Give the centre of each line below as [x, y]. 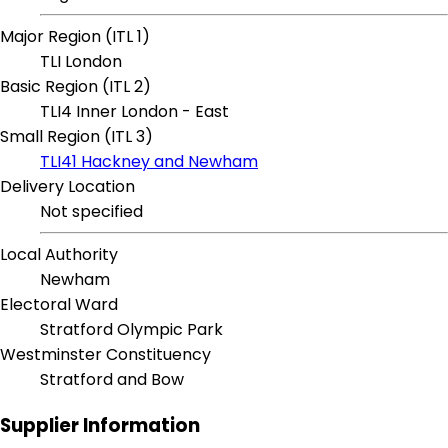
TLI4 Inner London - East [134, 112]
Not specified [91, 212]
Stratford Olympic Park [131, 330]
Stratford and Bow [112, 380]
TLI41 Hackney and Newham [149, 162]
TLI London [81, 62]
